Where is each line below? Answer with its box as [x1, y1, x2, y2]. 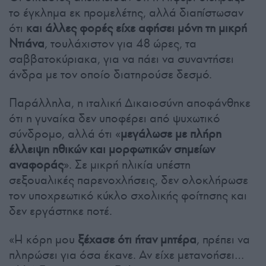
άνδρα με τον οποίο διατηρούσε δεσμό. [9, 66, 212, 83]
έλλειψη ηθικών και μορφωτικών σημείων [9, 141, 215, 157]
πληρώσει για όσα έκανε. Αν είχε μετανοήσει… [9, 247, 244, 263]
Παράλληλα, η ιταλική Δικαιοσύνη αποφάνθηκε [9, 95, 251, 111]
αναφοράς [9, 157, 64, 173]
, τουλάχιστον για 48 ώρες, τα [45, 36, 197, 52]
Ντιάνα [9, 36, 45, 52]
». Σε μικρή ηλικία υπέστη [64, 157, 191, 173]
